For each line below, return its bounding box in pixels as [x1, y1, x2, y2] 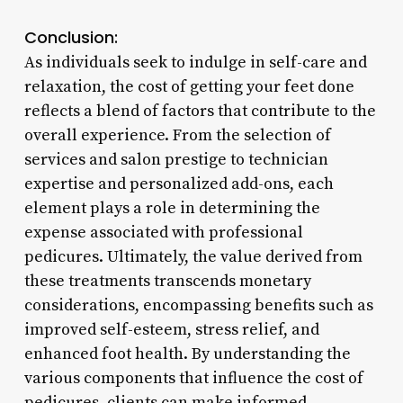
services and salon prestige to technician [23, 148, 328, 170]
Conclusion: [23, 25, 118, 49]
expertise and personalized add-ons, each [23, 173, 334, 194]
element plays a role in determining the [23, 197, 320, 219]
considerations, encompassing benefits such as [23, 294, 373, 316]
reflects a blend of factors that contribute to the [23, 100, 376, 121]
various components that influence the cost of [23, 367, 363, 389]
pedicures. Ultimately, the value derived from [23, 246, 363, 267]
